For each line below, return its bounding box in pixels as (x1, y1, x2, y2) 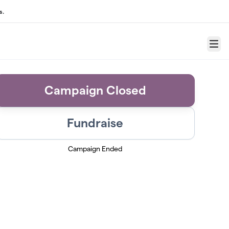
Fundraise (67, 116, 124, 130)
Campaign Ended (68, 145, 123, 153)
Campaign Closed (44, 83, 146, 97)
